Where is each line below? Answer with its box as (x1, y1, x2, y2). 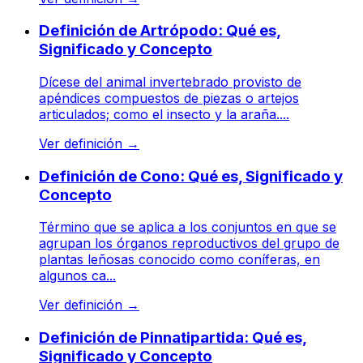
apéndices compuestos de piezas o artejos (39, 89, 299, 106)
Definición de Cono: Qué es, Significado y (39, 166, 343, 186)
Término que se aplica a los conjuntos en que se (39, 219, 336, 236)
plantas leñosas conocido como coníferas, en (39, 251, 320, 268)
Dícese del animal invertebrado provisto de (39, 73, 301, 90)
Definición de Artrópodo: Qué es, (39, 21, 281, 41)
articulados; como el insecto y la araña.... (39, 105, 289, 122)
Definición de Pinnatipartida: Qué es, (39, 328, 307, 348)
